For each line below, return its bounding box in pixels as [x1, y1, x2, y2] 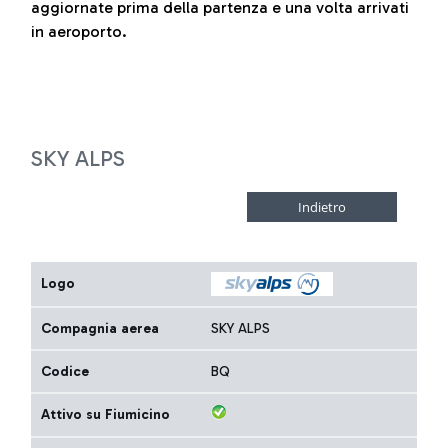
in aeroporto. [31, 22, 127, 41]
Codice [41, 363, 89, 380]
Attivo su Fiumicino [41, 406, 170, 423]
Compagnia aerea [41, 320, 159, 337]
